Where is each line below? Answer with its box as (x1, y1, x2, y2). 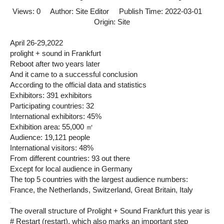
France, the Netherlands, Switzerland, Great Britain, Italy (10, 185, 193, 194)
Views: (12, 7, 36, 15)
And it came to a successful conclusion (10, 70, 137, 78)
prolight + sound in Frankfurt (10, 49, 101, 57)
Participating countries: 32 (10, 101, 94, 110)
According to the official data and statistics (10, 80, 146, 89)
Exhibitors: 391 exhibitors (10, 91, 92, 99)
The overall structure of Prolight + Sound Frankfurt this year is (10, 206, 210, 215)
